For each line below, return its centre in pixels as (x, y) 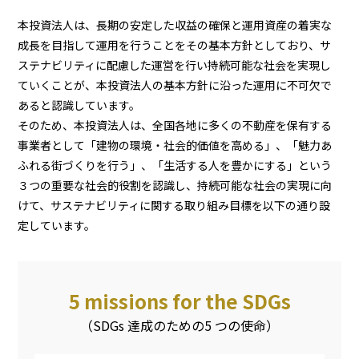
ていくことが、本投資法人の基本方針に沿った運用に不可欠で (175, 85)
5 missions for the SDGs (179, 301)
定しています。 (57, 225)
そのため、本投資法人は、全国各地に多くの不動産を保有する (175, 125)
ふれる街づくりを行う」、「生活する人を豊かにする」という (175, 165)
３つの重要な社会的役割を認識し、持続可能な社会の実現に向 (175, 185)
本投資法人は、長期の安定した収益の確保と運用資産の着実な (175, 24)
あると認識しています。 (79, 105)
